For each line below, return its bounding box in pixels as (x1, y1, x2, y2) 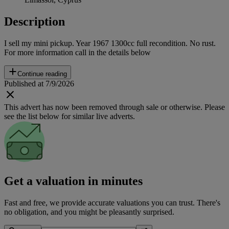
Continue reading (17, 70, 67, 78)
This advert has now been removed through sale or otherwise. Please (4, 102, 225, 111)
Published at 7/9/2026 (4, 79, 74, 88)
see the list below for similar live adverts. (4, 111, 135, 121)
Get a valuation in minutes (4, 174, 143, 188)
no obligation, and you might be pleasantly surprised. (4, 207, 174, 216)
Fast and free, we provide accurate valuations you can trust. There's (4, 198, 220, 207)
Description (4, 14, 65, 28)
